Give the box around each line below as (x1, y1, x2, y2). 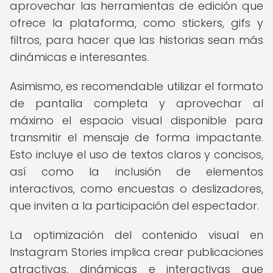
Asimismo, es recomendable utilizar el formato (10, 79, 263, 94)
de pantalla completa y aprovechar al (10, 96, 263, 111)
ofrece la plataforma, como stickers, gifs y (10, 15, 263, 30)
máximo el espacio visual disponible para (10, 113, 263, 128)
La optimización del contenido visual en (10, 227, 263, 243)
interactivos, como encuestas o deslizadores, (10, 181, 263, 196)
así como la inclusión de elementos (10, 164, 263, 179)
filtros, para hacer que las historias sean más (10, 32, 263, 48)
